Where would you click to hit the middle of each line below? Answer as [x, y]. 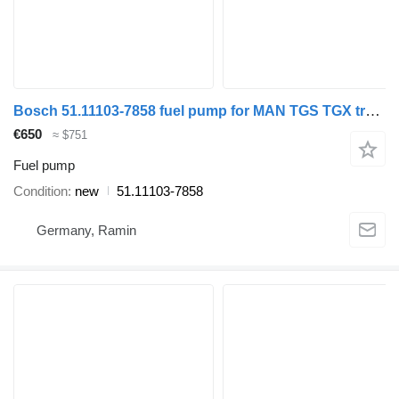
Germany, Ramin [86, 231]
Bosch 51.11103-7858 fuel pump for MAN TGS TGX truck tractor [373, 111]
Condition [41, 191]
